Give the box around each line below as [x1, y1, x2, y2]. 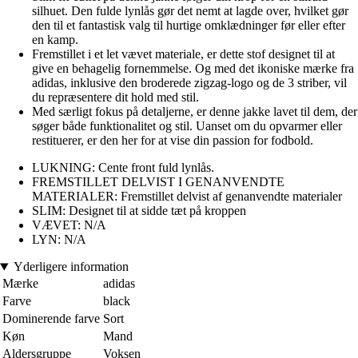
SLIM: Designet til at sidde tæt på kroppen [32, 204, 246, 218]
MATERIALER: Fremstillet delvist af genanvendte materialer [32, 189, 342, 204]
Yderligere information [13, 260, 129, 274]
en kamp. [32, 33, 78, 47]
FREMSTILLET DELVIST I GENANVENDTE [32, 175, 284, 189]
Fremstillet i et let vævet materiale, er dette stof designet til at [32, 47, 335, 62]
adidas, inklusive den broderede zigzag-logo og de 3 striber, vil [32, 76, 347, 90]
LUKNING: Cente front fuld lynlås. [32, 161, 214, 175]
